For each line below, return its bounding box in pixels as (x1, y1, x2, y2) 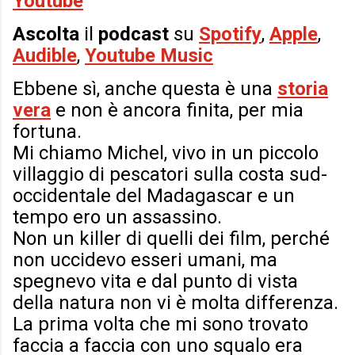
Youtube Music (85, 44, 213, 67)
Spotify (199, 23, 261, 46)
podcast (98, 23, 174, 46)
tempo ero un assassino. (13, 206, 222, 229)
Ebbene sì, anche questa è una (13, 78, 277, 101)
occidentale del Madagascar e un (13, 185, 295, 208)
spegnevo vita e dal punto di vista (13, 270, 298, 293)
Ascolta (13, 23, 79, 46)
